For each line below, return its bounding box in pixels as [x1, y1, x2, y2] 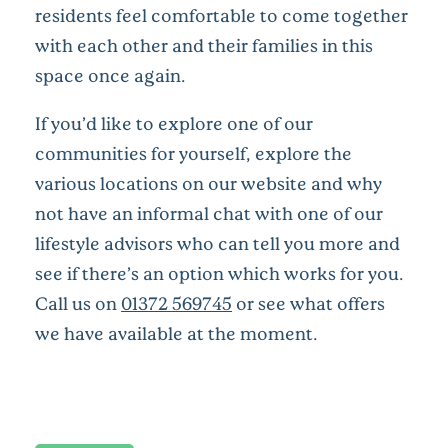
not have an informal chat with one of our [35, 201, 383, 224]
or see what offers [232, 291, 385, 314]
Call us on [35, 291, 121, 314]
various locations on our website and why [35, 171, 382, 194]
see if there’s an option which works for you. [35, 261, 404, 284]
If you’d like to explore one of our [35, 111, 313, 134]
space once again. [35, 63, 186, 86]
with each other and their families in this [35, 33, 373, 56]
